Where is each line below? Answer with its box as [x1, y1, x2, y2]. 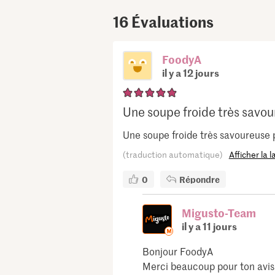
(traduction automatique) [122, 149, 223, 161]
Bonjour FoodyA [142, 244, 213, 258]
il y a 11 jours [181, 219, 237, 233]
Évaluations [131, 11, 214, 33]
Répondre [179, 173, 220, 186]
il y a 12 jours [161, 66, 219, 80]
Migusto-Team [181, 205, 256, 221]
